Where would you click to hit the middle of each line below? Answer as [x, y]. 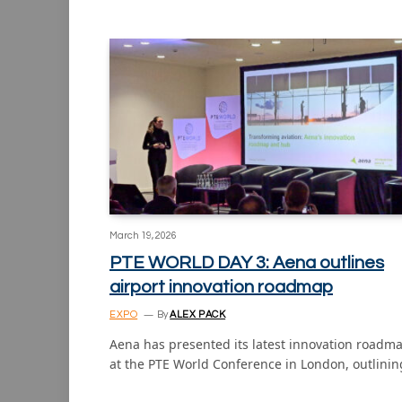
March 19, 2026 [143, 235]
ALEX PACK [198, 314]
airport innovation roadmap [221, 287]
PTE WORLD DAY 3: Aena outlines [247, 262]
